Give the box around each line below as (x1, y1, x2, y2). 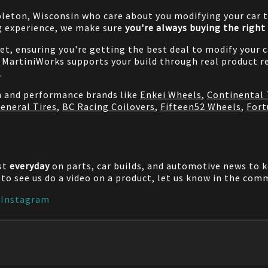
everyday (10, 160, 50, 172)
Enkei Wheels (140, 89, 202, 101)
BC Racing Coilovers (62, 100, 155, 113)
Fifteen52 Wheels (160, 100, 241, 113)
